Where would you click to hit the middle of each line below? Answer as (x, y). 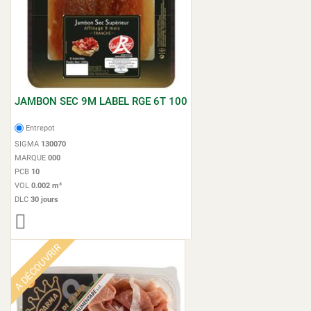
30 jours (44, 200)
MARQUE (31, 158)
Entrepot (41, 128)
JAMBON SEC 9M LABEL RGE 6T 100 (101, 101)
